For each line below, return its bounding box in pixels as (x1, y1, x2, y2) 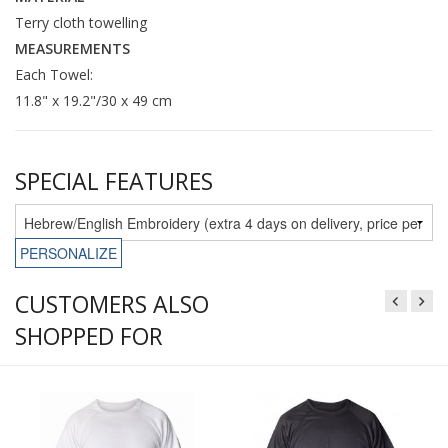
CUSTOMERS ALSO (15, 288, 209, 321)
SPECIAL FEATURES (15, 165, 213, 198)
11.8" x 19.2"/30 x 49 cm (15, 90, 172, 110)
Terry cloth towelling (15, 12, 147, 32)
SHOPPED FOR (15, 320, 163, 353)
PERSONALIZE (20, 243, 117, 264)
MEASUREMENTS (15, 38, 130, 58)
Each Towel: (15, 64, 93, 84)
